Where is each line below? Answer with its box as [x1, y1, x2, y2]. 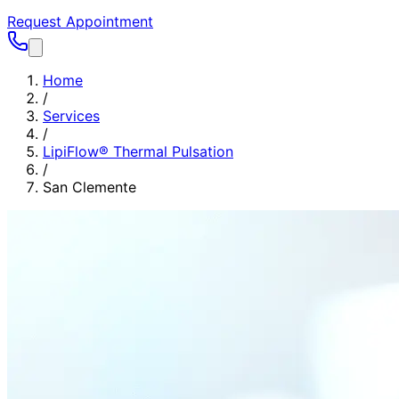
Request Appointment [7, 12, 153, 30]
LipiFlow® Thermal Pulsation [43, 142, 233, 160]
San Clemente [43, 178, 136, 196]
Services [43, 107, 100, 125]
